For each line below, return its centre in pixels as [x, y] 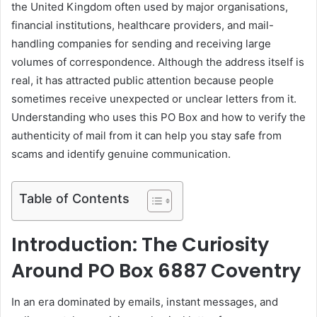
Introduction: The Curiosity [140, 244]
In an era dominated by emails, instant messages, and [145, 302]
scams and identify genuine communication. [121, 154]
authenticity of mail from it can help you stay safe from [146, 135]
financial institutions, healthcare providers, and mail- [143, 25]
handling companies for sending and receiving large [141, 43]
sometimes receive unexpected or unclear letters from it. [154, 98]
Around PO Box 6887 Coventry [156, 270]
